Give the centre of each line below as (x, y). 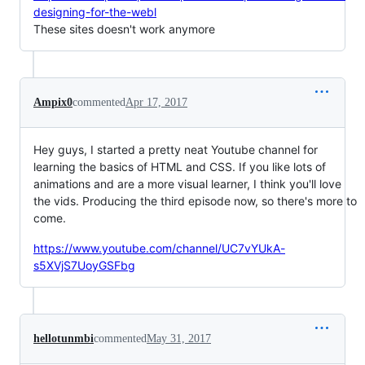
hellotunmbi (64, 338)
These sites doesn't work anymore (124, 29)
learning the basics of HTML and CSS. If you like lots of (180, 166)
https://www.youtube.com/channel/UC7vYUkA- (159, 248)
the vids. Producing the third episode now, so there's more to (195, 200)
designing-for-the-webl (95, 11)
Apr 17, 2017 (156, 102)
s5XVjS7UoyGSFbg (84, 265)
